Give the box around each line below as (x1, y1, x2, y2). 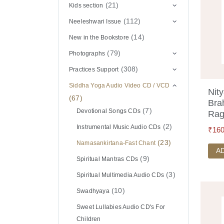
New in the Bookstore (69, 33, 129, 41)
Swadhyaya (76, 187, 109, 194)
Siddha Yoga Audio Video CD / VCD (69, 81, 170, 89)
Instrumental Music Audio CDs (76, 123, 161, 130)
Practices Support (69, 65, 119, 73)
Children (76, 215, 101, 222)
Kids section (69, 1, 103, 9)
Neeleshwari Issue (69, 17, 121, 25)
